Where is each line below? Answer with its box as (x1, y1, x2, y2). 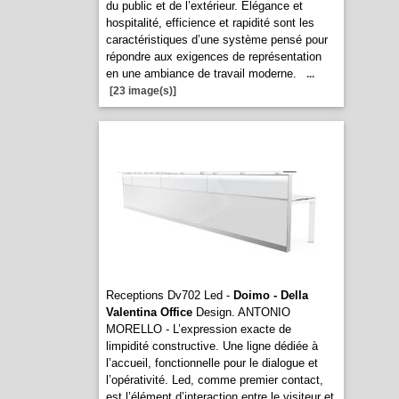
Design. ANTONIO (191, 305, 290, 319)
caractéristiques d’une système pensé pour (105, 33, 328, 46)
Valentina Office (105, 305, 192, 319)
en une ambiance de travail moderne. (105, 67, 297, 80)
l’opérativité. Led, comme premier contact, (105, 373, 323, 387)
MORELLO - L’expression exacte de (105, 322, 291, 336)
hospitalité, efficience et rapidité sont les (105, 16, 314, 29)
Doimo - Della (232, 289, 308, 302)
